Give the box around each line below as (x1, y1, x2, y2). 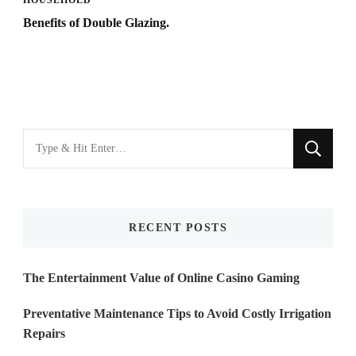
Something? (22, 181, 91, 198)
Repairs (23, 327, 65, 341)
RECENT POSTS (129, 222, 227, 234)
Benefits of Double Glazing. (23, 16, 169, 30)
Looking (22, 132, 71, 149)
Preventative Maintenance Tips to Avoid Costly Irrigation (23, 307, 331, 321)
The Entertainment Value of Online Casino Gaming (23, 271, 300, 285)
